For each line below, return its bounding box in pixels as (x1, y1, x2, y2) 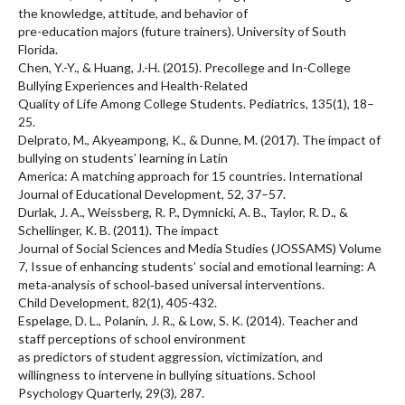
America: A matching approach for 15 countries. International (18, 167, 363, 184)
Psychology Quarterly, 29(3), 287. (18, 384, 204, 400)
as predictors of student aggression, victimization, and (18, 348, 323, 364)
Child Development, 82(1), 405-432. (18, 294, 217, 310)
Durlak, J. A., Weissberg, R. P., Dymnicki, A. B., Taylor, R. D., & (18, 203, 348, 220)
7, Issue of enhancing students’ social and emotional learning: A (18, 258, 376, 274)
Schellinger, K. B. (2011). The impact (18, 221, 219, 238)
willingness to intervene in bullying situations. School (18, 366, 316, 382)
